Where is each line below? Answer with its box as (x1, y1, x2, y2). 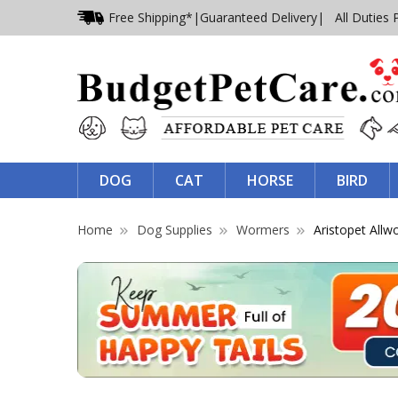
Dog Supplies (137, 220, 212, 238)
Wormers (236, 220, 290, 238)
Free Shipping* (108, 9, 193, 26)
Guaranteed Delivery (200, 9, 317, 26)
